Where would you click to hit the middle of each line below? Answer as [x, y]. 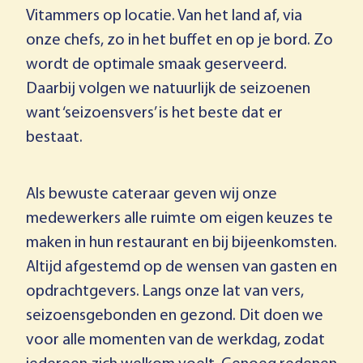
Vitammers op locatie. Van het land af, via [164, 16]
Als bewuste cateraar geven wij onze [152, 194]
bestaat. [54, 138]
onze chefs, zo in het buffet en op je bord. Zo [179, 41]
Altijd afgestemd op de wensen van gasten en [181, 267]
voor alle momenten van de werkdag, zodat [175, 340]
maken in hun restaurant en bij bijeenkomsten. [181, 243]
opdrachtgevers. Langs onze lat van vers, [165, 292]
